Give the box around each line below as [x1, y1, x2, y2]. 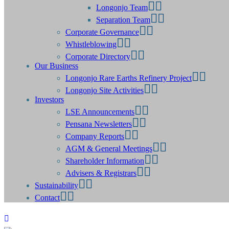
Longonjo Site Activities [65, 86, 144, 95]
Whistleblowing [65, 40, 117, 49]
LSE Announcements [65, 107, 134, 116]
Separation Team [96, 15, 150, 24]
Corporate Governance [65, 28, 139, 36]
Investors [35, 95, 64, 104]
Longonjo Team [96, 3, 148, 12]
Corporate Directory [65, 52, 130, 61]
